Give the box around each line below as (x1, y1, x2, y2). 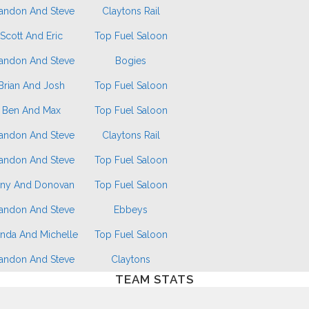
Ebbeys (114, 204, 148, 215)
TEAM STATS (115, 272, 194, 286)
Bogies (115, 55, 146, 66)
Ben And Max (2, 105, 61, 116)
